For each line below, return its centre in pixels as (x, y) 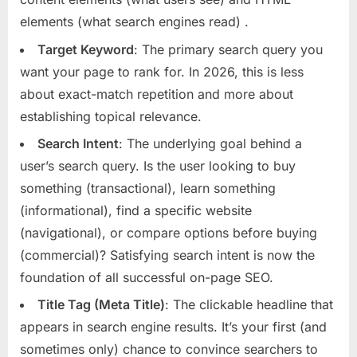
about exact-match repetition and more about (157, 94)
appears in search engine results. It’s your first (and (173, 327)
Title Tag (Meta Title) (101, 305)
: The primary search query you (228, 49)
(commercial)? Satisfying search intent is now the (167, 255)
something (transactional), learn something (148, 188)
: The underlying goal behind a (210, 144)
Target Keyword (86, 49)
